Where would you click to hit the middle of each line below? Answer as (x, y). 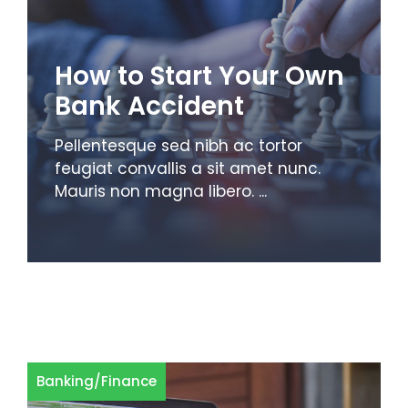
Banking (65, 381)
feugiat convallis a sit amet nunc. (188, 168)
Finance (129, 381)
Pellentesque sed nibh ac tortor (178, 145)
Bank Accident (149, 106)
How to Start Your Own (199, 76)
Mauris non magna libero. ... (161, 191)
